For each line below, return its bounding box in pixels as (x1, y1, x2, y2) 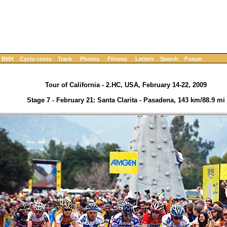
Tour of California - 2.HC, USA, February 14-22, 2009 (45, 81, 207, 89)
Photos (80, 56, 99, 62)
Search (160, 56, 178, 62)
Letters (135, 56, 154, 62)
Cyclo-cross (20, 56, 52, 62)
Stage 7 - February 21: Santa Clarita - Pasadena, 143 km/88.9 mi (27, 96, 225, 104)
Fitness (107, 56, 127, 62)
